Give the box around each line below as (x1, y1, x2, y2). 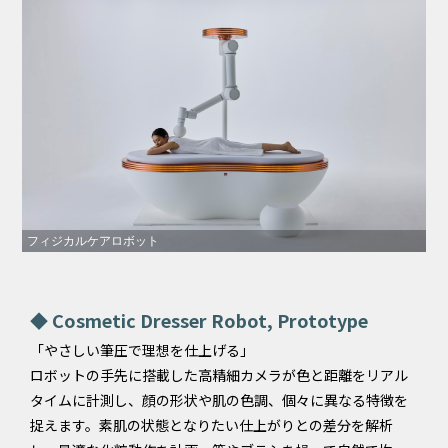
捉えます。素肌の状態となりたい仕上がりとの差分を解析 (30, 415, 393, 436)
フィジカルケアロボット (27, 234, 160, 249)
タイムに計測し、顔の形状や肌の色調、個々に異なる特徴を (30, 390, 408, 411)
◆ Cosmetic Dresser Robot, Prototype (30, 307, 368, 334)
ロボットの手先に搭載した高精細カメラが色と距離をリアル (30, 365, 408, 386)
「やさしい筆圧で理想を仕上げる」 (30, 340, 254, 361)
